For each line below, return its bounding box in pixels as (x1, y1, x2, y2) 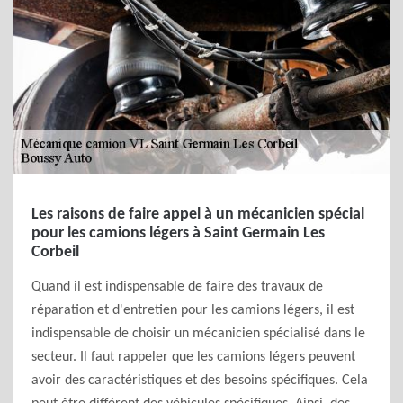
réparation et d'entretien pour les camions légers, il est (31, 303, 354, 318)
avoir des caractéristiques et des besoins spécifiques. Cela (31, 373, 368, 388)
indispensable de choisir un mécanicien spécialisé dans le (31, 327, 365, 341)
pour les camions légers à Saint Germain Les (31, 225, 325, 242)
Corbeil (31, 244, 79, 261)
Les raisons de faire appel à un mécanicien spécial (31, 206, 364, 223)
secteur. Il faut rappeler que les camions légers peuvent (31, 350, 355, 364)
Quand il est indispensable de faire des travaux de (31, 280, 323, 294)
